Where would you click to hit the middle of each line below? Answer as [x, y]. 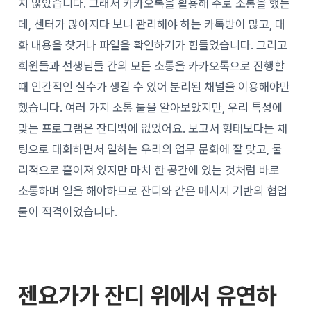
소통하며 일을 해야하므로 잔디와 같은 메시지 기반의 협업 [153, 191]
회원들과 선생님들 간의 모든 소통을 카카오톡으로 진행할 [152, 66]
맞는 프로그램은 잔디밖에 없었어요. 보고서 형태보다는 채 [153, 128]
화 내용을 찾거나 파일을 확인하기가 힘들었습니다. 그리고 [153, 45]
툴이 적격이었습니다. [68, 211]
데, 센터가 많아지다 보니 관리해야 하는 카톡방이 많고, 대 [152, 24]
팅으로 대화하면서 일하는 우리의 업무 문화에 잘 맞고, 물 [151, 149]
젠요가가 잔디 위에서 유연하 [148, 295]
